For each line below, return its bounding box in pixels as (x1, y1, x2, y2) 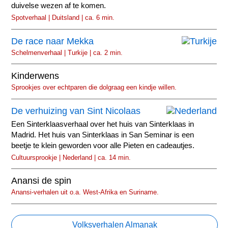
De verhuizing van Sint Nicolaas (11, 105, 141, 116)
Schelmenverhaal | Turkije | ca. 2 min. (11, 48, 123, 56)
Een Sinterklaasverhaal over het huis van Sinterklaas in (11, 120, 194, 128)
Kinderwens (11, 71, 60, 81)
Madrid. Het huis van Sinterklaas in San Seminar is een (11, 130, 194, 139)
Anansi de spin (11, 176, 72, 186)
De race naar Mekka (11, 36, 94, 46)
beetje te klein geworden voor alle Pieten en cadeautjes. (11, 141, 195, 150)
